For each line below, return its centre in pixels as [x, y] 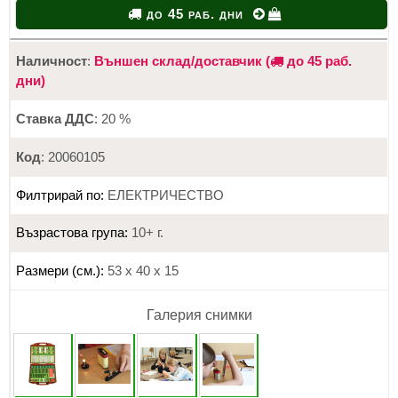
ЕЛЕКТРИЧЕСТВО [163, 195]
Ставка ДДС [55, 119]
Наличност [51, 62]
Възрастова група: [72, 233]
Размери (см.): [60, 271]
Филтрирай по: [60, 195]
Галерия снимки [199, 314]
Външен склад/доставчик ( [182, 62]
